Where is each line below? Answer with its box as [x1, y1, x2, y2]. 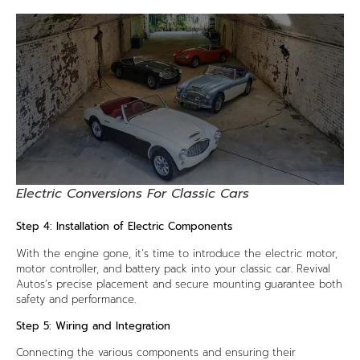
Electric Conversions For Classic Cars [16, 184, 249, 204]
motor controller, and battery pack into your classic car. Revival [16, 260, 330, 276]
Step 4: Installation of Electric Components [16, 219, 232, 235]
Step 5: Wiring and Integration [16, 318, 170, 333]
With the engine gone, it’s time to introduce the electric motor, [16, 245, 337, 261]
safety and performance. [16, 291, 136, 307]
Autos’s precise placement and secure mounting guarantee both [16, 276, 342, 292]
